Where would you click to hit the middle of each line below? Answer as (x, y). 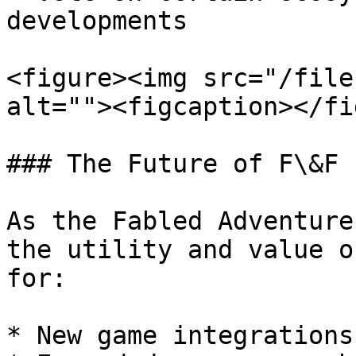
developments (97, 21)
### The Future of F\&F (172, 164)
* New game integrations (180, 335)
